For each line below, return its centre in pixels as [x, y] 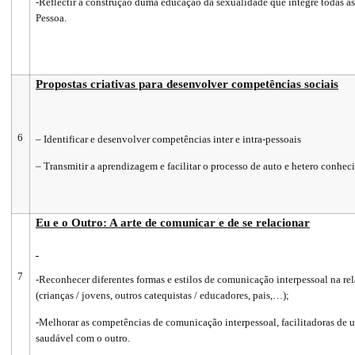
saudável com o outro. [82, 338]
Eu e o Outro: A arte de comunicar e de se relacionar [172, 222]
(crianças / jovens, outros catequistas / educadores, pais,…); [162, 295]
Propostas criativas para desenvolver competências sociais [187, 84]
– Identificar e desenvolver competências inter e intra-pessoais [168, 139]
